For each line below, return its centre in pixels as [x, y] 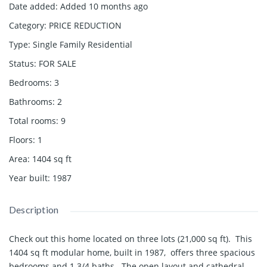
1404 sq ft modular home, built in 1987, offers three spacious [132, 252]
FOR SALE [58, 63]
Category [27, 25]
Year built [28, 178]
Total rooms [32, 120]
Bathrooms [31, 101]
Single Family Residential [83, 44]
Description [34, 209]
